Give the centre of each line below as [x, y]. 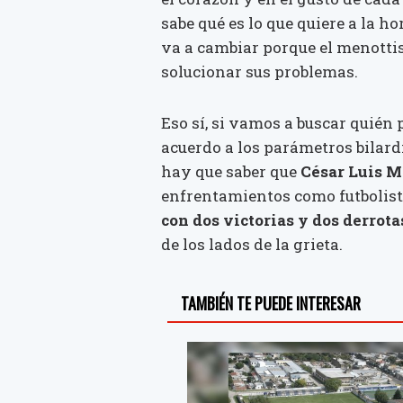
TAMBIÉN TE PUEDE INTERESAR [271, 303]
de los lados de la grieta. [252, 245]
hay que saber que [231, 172]
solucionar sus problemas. [260, 71]
